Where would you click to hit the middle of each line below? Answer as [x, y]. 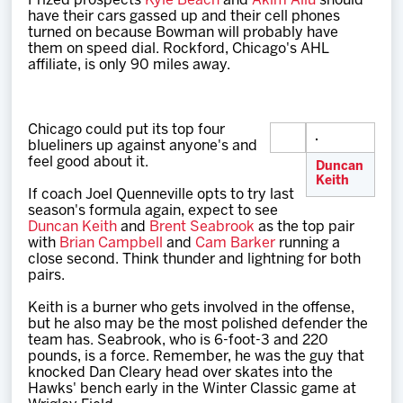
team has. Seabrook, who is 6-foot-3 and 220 [179, 340]
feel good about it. [89, 162]
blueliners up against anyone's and [143, 146]
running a [308, 243]
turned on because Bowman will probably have [184, 33]
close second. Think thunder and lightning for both [195, 260]
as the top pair [305, 227]
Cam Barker [236, 243]
